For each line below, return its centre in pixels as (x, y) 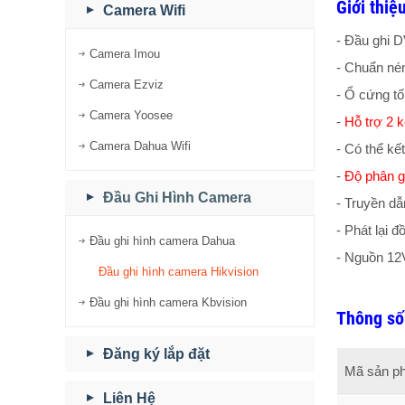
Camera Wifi (144, 10)
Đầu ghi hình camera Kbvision (169, 302)
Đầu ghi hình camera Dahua (163, 241)
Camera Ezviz (127, 85)
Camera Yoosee (132, 115)
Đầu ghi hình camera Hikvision (179, 272)
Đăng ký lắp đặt (156, 354)
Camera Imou (125, 54)
